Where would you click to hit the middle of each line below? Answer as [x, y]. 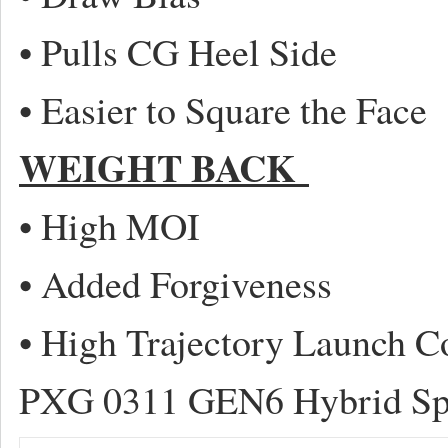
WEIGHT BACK [164, 167]
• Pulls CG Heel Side [178, 51]
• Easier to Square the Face [223, 109]
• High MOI [109, 225]
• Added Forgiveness [175, 283]
